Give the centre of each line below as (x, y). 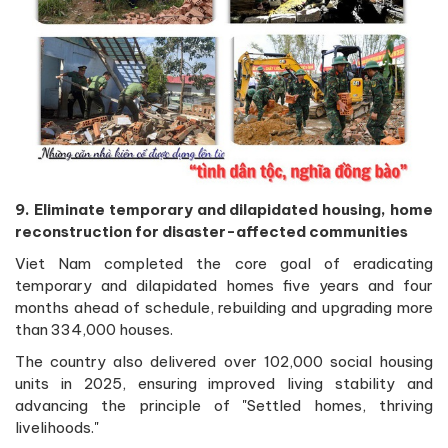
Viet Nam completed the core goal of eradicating (224, 264)
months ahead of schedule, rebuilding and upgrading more (224, 308)
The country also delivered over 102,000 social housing (224, 362)
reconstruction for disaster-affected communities (211, 232)
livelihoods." (57, 428)
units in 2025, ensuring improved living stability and (224, 384)
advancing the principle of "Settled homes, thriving (224, 406)
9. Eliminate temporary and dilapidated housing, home (224, 210)
